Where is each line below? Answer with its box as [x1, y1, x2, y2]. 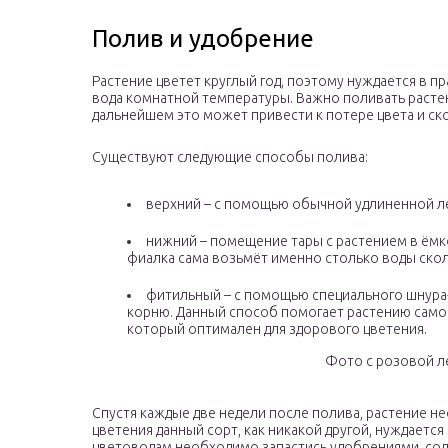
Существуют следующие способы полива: [92, 149, 368, 166]
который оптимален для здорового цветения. [127, 321, 427, 338]
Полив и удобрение [92, 25, 314, 53]
